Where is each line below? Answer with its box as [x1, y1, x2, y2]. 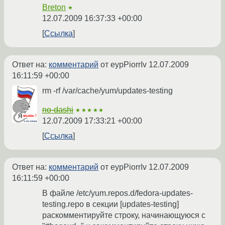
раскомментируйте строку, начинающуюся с [42, 211, 205, 220]
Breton [42, 3, 66, 12]
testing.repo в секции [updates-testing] [42, 200, 179, 209]
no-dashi [42, 105, 73, 115]
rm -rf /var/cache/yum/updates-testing [42, 86, 173, 95]
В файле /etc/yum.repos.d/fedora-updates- [42, 189, 193, 198]
